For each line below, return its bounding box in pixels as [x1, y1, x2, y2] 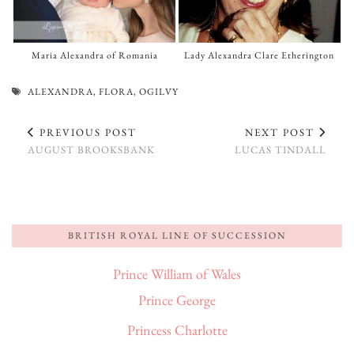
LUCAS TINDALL [235, 143, 326, 157]
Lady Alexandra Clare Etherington [184, 49, 335, 62]
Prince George [138, 291, 216, 310]
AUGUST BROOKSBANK [28, 143, 155, 157]
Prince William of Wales [113, 265, 241, 284]
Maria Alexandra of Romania [31, 49, 158, 62]
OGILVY [139, 85, 179, 99]
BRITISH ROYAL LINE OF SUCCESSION [67, 229, 287, 243]
